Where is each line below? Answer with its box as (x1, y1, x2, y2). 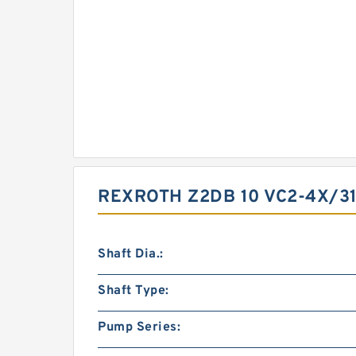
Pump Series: (98, 319, 180, 335)
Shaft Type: (98, 283, 169, 299)
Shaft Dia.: (98, 246, 164, 262)
